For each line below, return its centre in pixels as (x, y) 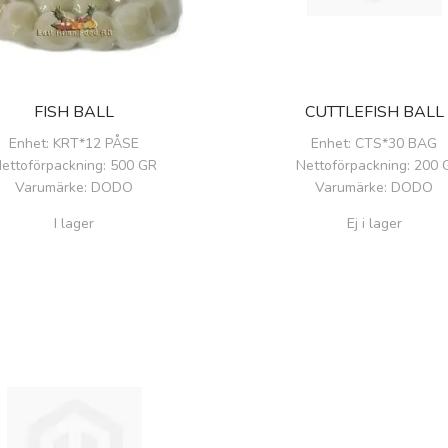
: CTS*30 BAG (392, 143)
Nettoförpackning (351, 165)
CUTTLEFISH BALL (374, 111)
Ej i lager (374, 223)
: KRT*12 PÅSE (92, 143)
